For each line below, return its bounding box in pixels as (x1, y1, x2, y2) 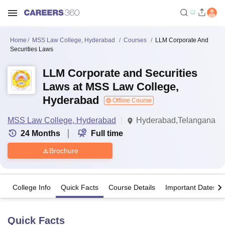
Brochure (49, 146, 78, 155)
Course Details (108, 183, 155, 192)
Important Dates (165, 183, 216, 192)
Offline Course (111, 97, 152, 104)
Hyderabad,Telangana (136, 116, 215, 125)
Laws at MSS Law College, (43, 80, 179, 93)
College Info (13, 183, 51, 192)
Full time (91, 129, 123, 138)
